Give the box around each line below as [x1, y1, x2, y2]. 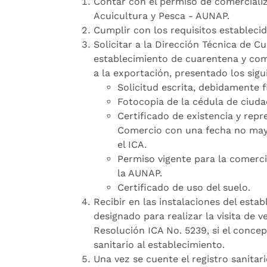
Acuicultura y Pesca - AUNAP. [94, 10, 229, 21]
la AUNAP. [117, 167, 162, 179]
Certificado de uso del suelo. [117, 182, 250, 193]
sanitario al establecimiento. [94, 239, 225, 250]
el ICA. [117, 139, 147, 150]
